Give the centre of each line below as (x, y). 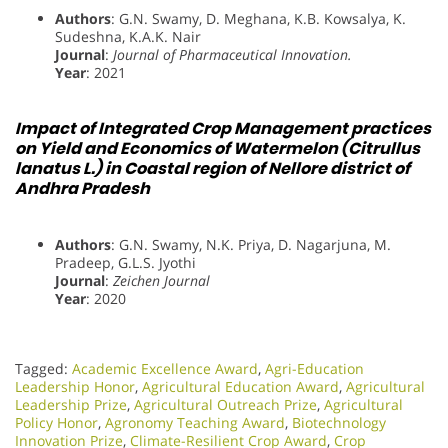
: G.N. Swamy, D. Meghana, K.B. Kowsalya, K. (258, 18)
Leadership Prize (71, 405)
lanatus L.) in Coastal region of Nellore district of (212, 168)
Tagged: (43, 369)
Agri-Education (314, 369)
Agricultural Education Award (240, 387)
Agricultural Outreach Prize (225, 405)
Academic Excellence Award (165, 369)
